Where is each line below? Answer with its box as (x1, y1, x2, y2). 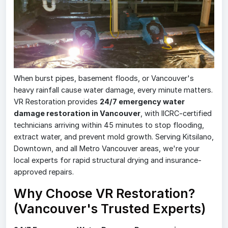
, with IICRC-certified (140, 108, 212, 118)
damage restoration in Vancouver (14, 108, 140, 118)
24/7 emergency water (100, 97, 185, 106)
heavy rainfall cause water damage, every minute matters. (14, 85, 213, 94)
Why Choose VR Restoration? (14, 185, 195, 201)
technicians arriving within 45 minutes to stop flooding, (14, 120, 204, 129)
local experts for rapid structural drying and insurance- (14, 155, 202, 164)
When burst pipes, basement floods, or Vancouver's (14, 73, 194, 82)
